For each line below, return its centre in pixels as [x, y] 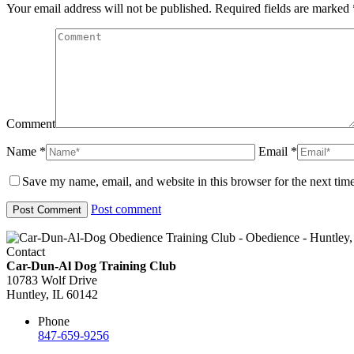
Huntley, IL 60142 [52, 294]
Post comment [126, 209]
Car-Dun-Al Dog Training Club [91, 265]
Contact [26, 251]
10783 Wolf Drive [52, 280]
